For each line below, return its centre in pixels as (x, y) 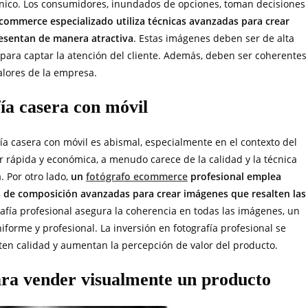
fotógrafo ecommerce (137, 176)
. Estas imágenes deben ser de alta (214, 38)
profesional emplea (234, 176)
